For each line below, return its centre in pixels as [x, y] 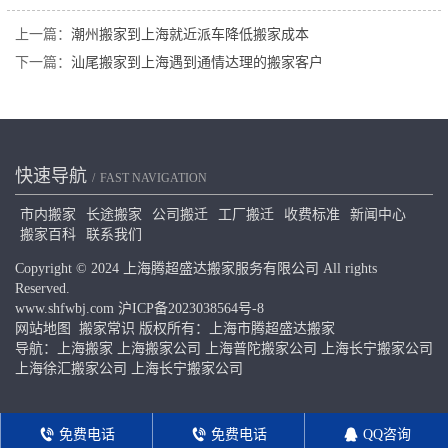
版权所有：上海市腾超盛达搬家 [237, 329]
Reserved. [42, 289]
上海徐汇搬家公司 [71, 369]
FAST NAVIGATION [153, 179]
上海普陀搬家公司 [261, 349]
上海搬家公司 [159, 349]
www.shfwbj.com [64, 309]
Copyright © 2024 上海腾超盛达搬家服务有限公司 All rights [196, 269]
